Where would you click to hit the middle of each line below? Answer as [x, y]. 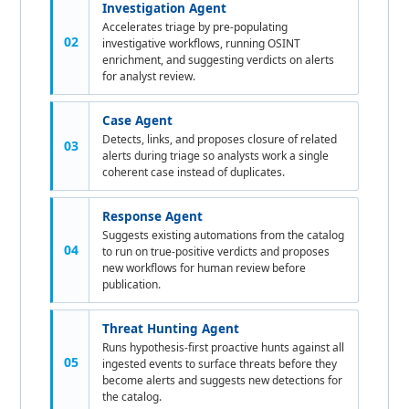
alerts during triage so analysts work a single [216, 155]
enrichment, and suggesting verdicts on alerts [219, 59]
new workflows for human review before [204, 267]
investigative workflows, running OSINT [202, 43]
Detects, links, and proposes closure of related [220, 139]
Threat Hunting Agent [171, 328]
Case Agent [138, 120]
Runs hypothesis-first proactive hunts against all [224, 347]
